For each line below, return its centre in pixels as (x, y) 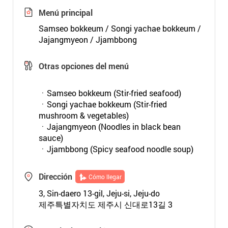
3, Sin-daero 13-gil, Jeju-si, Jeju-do (99, 193)
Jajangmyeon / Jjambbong (88, 39)
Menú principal (65, 12)
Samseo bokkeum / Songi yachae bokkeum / (120, 28)
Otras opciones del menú (83, 66)
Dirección (55, 176)
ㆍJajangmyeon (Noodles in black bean (109, 126)
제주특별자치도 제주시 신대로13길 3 (105, 204)
